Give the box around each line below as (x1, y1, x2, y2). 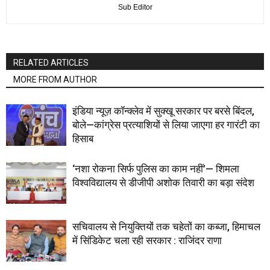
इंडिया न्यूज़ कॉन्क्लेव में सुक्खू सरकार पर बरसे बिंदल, (72, 104, 254, 117)
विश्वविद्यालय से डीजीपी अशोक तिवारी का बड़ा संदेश (72, 176, 254, 189)
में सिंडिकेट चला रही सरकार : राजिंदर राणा (72, 234, 222, 246)
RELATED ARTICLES (13, 57, 89, 67)
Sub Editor (118, 2, 152, 11)
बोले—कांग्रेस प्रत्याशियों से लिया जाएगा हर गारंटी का (72, 118, 260, 131)
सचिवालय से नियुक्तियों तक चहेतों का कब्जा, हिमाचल (72, 220, 260, 233)
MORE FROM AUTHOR (13, 74, 97, 84)
